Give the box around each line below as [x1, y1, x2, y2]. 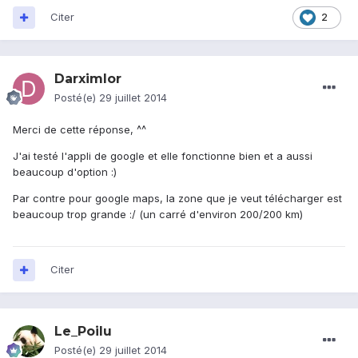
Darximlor [54, 71, 121, 87]
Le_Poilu [54, 324, 112, 340]
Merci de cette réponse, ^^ [13, 123, 146, 137]
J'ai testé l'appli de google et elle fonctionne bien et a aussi [13, 149, 312, 163]
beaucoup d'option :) [13, 165, 117, 179]
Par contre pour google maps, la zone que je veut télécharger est [13, 192, 342, 205]
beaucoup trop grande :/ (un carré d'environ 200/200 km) [13, 208, 303, 221]
